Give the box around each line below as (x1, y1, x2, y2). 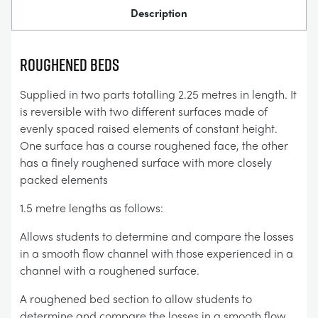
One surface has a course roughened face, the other (20, 137, 288, 153)
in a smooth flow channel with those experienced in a (20, 245, 293, 261)
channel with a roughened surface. (20, 262, 199, 278)
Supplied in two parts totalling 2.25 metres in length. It (20, 86, 297, 102)
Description (131, 5, 187, 21)
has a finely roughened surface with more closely (20, 154, 272, 170)
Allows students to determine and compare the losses (20, 228, 294, 244)
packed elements (20, 171, 108, 187)
